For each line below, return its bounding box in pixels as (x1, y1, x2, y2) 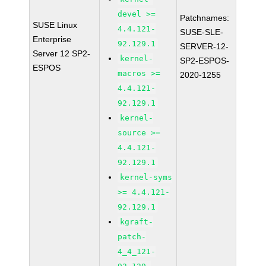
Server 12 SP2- (33, 49, 91, 58)
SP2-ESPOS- (180, 56, 230, 65)
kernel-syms (120, 173, 173, 182)
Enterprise (33, 34, 72, 44)
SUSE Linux (33, 20, 78, 30)
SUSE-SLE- (180, 27, 224, 37)
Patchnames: (180, 13, 230, 23)
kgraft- (120, 217, 154, 226)
